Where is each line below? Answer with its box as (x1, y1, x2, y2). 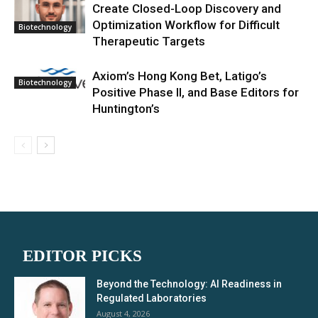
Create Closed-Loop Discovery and (92, 1, 281, 16)
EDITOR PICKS (23, 247, 142, 265)
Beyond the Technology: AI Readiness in (97, 278, 282, 290)
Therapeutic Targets (92, 34, 205, 48)
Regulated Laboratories (97, 292, 207, 304)
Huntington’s (92, 102, 160, 116)
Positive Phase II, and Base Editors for (92, 85, 299, 99)
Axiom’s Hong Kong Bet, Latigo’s (92, 69, 267, 83)
